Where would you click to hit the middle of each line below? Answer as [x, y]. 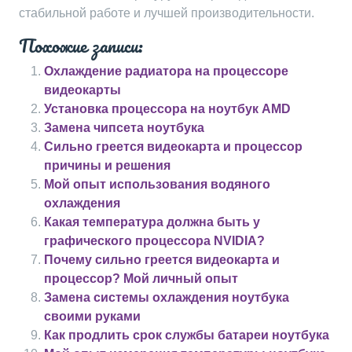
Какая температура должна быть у [152, 222]
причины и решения [107, 165]
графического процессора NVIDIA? [154, 241]
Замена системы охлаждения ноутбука [167, 297]
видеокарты [82, 90]
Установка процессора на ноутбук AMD [167, 109]
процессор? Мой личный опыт [141, 279]
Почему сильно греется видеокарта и [162, 260]
